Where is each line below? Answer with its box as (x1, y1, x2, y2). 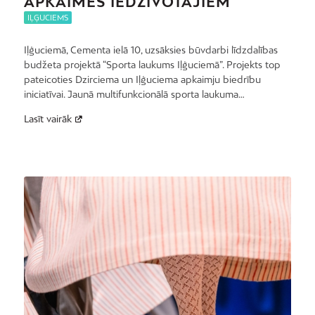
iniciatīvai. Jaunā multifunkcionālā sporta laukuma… (23, 88, 245, 100)
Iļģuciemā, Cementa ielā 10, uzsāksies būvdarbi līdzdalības (23, 44, 278, 56)
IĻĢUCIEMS (27, 13, 68, 22)
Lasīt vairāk (23, 113, 72, 125)
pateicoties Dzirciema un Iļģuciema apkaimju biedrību (23, 73, 261, 85)
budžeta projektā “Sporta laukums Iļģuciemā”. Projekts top (23, 58, 281, 70)
